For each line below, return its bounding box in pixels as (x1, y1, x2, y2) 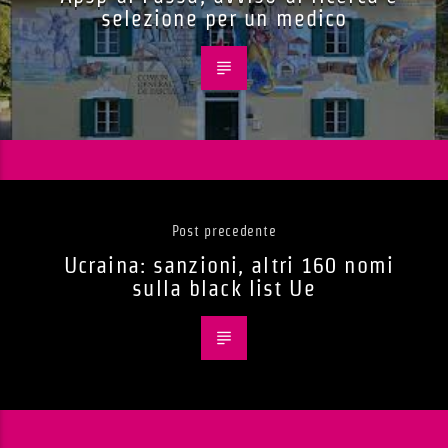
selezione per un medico (100, 6, 348, 31)
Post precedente (171, 223, 277, 240)
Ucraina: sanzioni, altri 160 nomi (64, 253, 394, 278)
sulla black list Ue (132, 276, 316, 301)
